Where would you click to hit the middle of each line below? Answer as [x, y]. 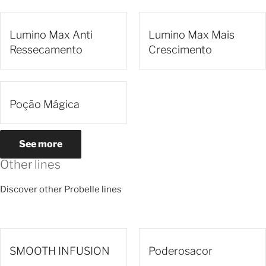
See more [41, 144]
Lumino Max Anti [51, 35]
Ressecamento [46, 50]
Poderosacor [180, 251]
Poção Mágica [45, 104]
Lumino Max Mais [191, 35]
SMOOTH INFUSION [60, 251]
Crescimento [180, 50]
